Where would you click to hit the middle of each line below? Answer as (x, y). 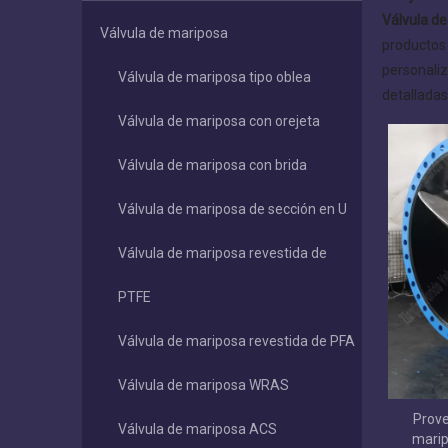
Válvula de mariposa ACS (197, 429)
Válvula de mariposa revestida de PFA (236, 341)
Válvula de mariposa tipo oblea (214, 77)
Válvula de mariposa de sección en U (232, 209)
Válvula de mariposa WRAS (203, 385)
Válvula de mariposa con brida (212, 165)
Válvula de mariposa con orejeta (219, 121)
